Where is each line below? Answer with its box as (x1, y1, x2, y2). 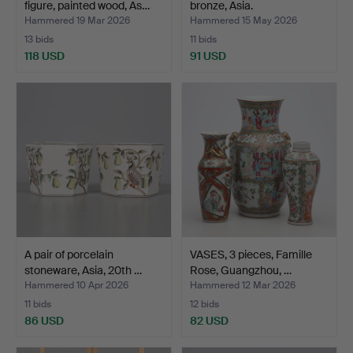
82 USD (190, 313, 229, 328)
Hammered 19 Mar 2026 (24, 13, 130, 27)
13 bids (24, 32, 54, 46)
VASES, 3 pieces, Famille (190, 247, 312, 262)
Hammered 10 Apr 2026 (24, 278, 128, 292)
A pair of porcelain (24, 247, 113, 262)
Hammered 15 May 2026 (190, 13, 297, 27)
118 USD (24, 48, 65, 63)
